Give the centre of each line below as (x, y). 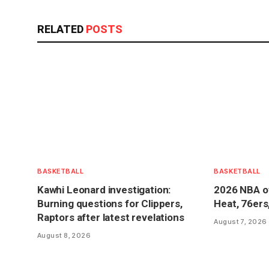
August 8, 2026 (64, 235)
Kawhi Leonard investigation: (104, 189)
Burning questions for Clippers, (110, 203)
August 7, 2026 (240, 221)
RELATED (62, 29)
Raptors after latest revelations (111, 217)
